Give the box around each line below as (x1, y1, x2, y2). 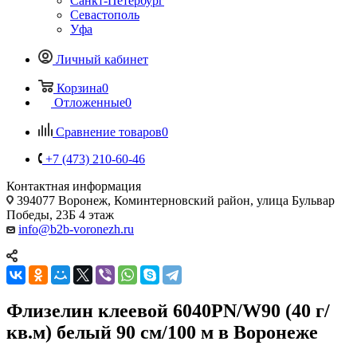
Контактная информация (6, 178, 141, 193)
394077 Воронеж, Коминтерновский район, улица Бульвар (14, 193, 335, 207)
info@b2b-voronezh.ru (18, 222, 134, 236)
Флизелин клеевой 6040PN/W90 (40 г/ (6, 300, 330, 321)
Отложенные (54, 95, 125, 109)
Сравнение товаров (56, 124, 162, 139)
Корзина (57, 80, 102, 95)
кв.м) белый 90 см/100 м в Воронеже (6, 321, 318, 343)
